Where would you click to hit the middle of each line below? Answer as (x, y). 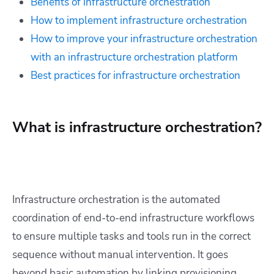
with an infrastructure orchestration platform (134, 57)
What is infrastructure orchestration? (137, 127)
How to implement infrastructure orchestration (139, 20)
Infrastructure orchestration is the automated (116, 199)
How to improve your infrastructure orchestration (144, 39)
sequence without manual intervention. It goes (120, 254)
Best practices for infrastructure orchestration (135, 75)
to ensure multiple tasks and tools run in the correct (131, 236)
